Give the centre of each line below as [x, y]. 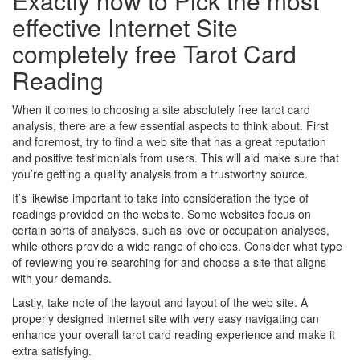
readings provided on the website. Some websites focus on [162, 213]
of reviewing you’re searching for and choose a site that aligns [169, 262]
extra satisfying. [52, 350]
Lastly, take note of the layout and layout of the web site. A [160, 302]
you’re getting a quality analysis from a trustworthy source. [160, 173]
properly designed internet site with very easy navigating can [166, 318]
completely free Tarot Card [154, 53]
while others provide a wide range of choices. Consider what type [177, 245]
